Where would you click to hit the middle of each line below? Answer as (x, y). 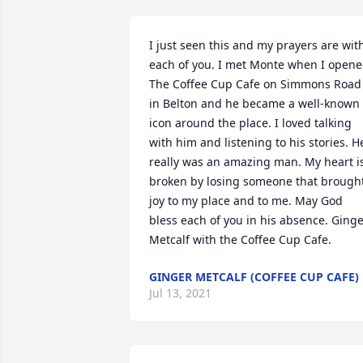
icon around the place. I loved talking (250, 123)
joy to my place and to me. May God (246, 201)
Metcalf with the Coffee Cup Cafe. (240, 239)
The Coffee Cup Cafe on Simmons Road (255, 84)
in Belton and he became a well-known (254, 103)
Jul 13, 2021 (180, 293)
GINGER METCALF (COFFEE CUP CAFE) (254, 277)
